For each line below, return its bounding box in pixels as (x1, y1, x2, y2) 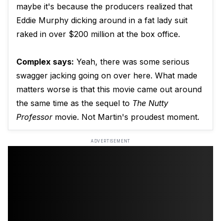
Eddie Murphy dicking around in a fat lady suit (16, 15, 187, 26)
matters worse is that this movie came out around (16, 84, 202, 95)
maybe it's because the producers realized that (16, 1, 192, 12)
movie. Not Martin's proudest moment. (52, 112, 199, 122)
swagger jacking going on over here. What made (16, 71, 197, 81)
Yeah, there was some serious (74, 57, 189, 67)
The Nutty (132, 98, 168, 109)
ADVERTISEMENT (90, 139, 131, 144)
